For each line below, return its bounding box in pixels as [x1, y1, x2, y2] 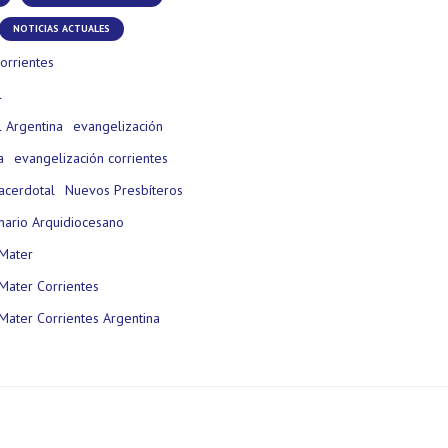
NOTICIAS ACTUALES [13, 21, 110, 35]
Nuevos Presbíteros [65, 180, 183, 199]
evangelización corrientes [14, 148, 168, 167]
